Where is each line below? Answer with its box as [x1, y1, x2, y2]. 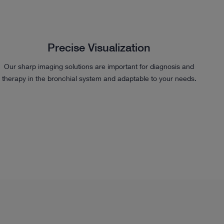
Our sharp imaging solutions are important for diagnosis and [4, 61, 194, 70]
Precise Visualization [47, 40, 151, 54]
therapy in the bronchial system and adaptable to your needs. [1, 73, 196, 82]
